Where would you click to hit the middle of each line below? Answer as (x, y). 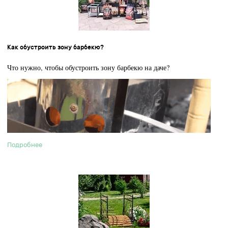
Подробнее (25, 145)
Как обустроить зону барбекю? (56, 47)
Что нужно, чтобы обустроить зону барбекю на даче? (89, 67)
